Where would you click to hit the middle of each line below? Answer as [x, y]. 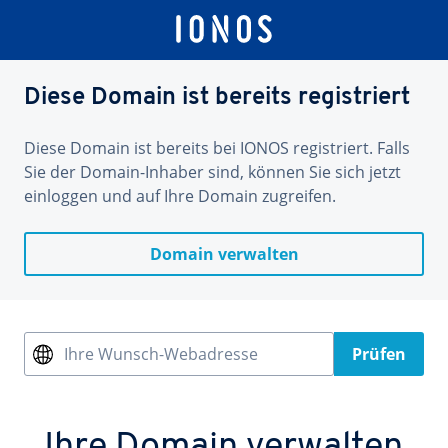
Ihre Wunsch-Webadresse [161, 354]
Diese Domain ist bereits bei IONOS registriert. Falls [217, 148]
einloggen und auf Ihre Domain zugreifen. [180, 196]
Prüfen [379, 354]
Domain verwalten [224, 254]
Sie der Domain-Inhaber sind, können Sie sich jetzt [212, 172]
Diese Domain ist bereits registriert [217, 98]
